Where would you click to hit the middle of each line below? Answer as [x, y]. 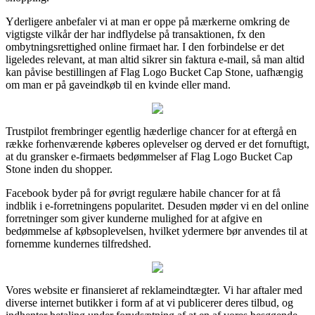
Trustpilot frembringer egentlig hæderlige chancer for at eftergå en [151, 131]
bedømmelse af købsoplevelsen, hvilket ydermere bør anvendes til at [156, 231]
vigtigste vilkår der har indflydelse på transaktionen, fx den [135, 34]
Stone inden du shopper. [59, 169]
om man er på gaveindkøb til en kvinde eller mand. [118, 84]
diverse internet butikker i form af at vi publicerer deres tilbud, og [149, 302]
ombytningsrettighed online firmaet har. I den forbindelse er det [145, 46]
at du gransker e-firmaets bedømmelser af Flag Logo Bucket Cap [149, 156]
